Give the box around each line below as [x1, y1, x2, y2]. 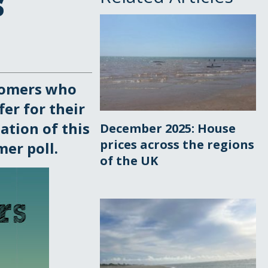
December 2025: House [100, 120, 236, 136]
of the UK [100, 152, 159, 169]
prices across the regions [100, 136, 255, 153]
